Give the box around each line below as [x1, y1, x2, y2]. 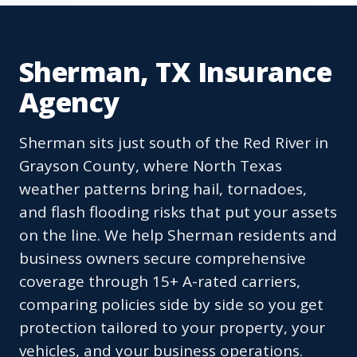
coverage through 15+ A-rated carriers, [19, 271, 300, 292]
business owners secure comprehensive [19, 248, 306, 269]
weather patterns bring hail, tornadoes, [19, 178, 307, 200]
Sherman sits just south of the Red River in [19, 132, 328, 154]
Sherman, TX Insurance [19, 53, 332, 91]
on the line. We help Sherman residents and [19, 225, 337, 246]
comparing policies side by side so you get [19, 294, 324, 316]
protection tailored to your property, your [19, 317, 325, 339]
